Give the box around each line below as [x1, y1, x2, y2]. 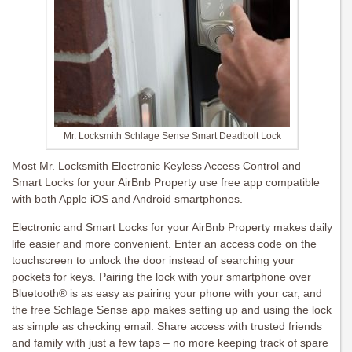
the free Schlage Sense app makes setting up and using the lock [12, 303, 332, 317]
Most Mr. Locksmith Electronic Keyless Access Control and [12, 159, 301, 173]
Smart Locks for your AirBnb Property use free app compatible [12, 176, 320, 189]
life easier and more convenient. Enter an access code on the [12, 237, 317, 251]
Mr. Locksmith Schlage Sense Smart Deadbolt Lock [63, 130, 281, 142]
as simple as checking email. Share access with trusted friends [12, 320, 322, 333]
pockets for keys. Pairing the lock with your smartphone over [12, 270, 311, 284]
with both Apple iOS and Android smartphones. [12, 192, 243, 206]
